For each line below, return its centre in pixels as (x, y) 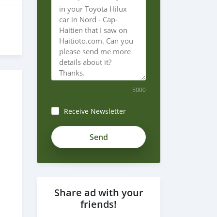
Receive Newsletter (95, 111)
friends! (99, 204)
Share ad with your (99, 193)
